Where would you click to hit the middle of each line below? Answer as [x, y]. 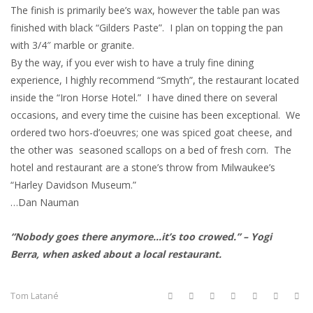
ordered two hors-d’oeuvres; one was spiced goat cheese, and [151, 132]
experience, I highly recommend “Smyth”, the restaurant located [155, 80]
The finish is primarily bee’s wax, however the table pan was [145, 10]
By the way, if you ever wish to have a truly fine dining [132, 63]
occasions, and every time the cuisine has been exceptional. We [155, 115]
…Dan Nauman [45, 202]
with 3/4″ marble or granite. [72, 45]
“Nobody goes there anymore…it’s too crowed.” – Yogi [141, 236]
